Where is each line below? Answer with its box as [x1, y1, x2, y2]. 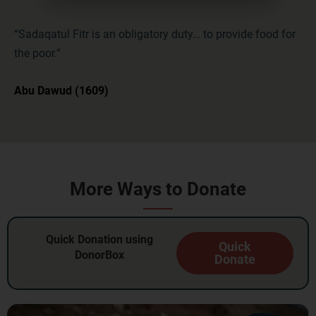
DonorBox [75, 248, 125, 262]
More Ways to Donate [70, 178, 246, 200]
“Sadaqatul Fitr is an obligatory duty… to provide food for [14, 27, 296, 41]
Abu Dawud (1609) [14, 83, 109, 97]
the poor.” [14, 46, 61, 60]
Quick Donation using [46, 232, 154, 246]
